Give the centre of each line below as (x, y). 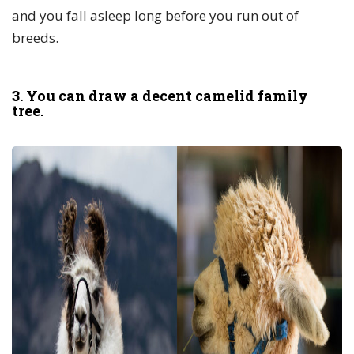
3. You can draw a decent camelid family (160, 96)
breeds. (35, 38)
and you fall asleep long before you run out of (155, 16)
